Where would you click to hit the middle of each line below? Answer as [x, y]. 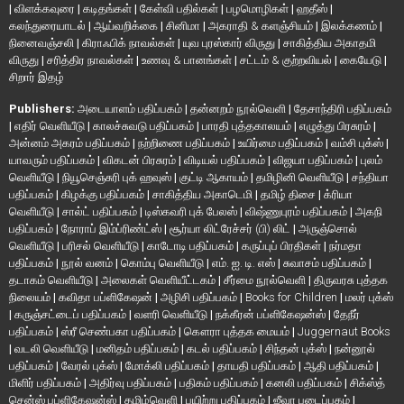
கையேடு [362, 60]
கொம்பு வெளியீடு [164, 262]
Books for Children [293, 297]
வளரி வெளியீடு [172, 314]
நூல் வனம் [88, 262]
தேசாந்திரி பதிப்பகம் [343, 108]
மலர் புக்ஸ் [369, 297]
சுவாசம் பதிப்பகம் [326, 262]
